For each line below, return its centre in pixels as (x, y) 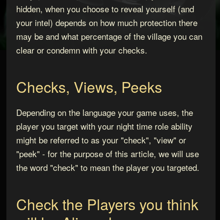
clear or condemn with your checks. (82, 50)
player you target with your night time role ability (104, 126)
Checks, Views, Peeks (89, 87)
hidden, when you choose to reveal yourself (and (105, 9)
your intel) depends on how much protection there (107, 23)
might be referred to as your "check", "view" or (101, 139)
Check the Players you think (107, 204)
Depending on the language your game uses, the (104, 112)
